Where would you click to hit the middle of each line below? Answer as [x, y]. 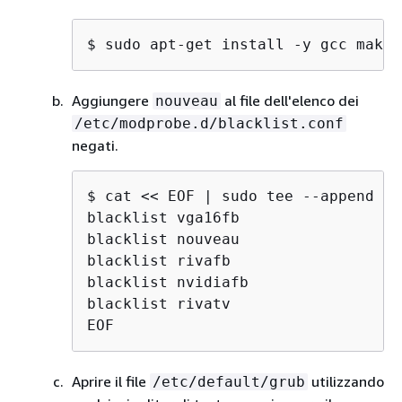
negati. [95, 145]
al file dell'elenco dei [290, 100]
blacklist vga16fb [163, 218]
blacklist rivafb [159, 261]
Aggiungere [112, 100]
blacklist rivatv [159, 304]
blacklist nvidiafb [168, 282]
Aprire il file [111, 381]
